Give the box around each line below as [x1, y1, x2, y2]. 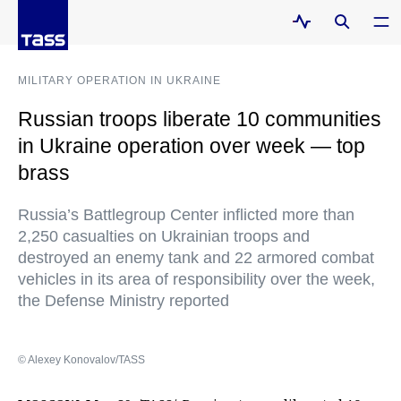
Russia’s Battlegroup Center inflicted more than [18, 206, 354, 224]
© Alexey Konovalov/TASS [18, 354, 145, 366]
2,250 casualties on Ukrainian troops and [18, 227, 310, 245]
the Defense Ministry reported [18, 292, 229, 310]
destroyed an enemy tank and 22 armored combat [18, 249, 374, 267]
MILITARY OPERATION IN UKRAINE [18, 74, 221, 87]
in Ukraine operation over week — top [18, 134, 365, 158]
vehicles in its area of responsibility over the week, [18, 270, 375, 288]
